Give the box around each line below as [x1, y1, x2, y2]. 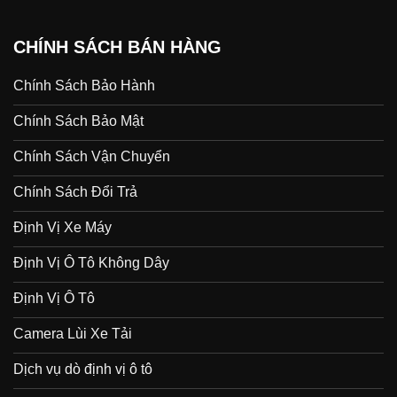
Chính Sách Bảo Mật [13, 113, 144, 128]
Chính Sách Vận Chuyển [13, 148, 170, 164]
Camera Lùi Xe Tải [13, 325, 132, 341]
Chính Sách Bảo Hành [13, 77, 155, 93]
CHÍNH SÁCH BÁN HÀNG [13, 37, 222, 58]
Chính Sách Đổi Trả [13, 183, 137, 199]
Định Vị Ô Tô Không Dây [13, 254, 169, 270]
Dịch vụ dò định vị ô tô [13, 361, 152, 377]
